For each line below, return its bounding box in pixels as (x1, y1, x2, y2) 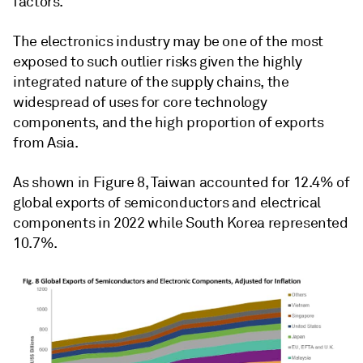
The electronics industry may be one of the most (13, 32, 324, 50)
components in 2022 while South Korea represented (13, 213, 348, 232)
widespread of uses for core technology (13, 92, 267, 111)
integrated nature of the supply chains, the (13, 72, 289, 91)
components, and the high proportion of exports (13, 113, 324, 131)
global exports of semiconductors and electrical (13, 193, 322, 211)
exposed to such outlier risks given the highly (13, 52, 302, 70)
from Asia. (13, 133, 79, 152)
